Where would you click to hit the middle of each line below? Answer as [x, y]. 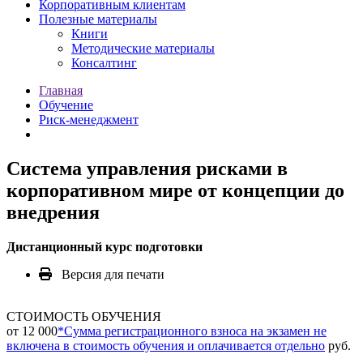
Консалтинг [104, 63]
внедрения [53, 213]
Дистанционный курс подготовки [105, 247]
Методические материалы [143, 49]
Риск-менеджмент [89, 120]
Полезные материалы [98, 19]
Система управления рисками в [147, 169]
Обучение [66, 105]
